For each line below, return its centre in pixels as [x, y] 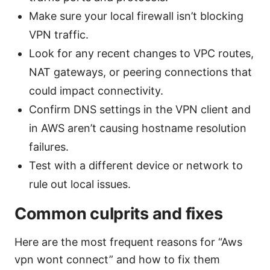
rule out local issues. [80, 184]
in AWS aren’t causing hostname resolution [138, 128]
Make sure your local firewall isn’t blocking [136, 16]
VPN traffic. [59, 34]
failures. [49, 146]
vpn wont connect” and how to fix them [117, 259]
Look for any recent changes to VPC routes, [141, 53]
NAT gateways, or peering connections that [140, 72]
